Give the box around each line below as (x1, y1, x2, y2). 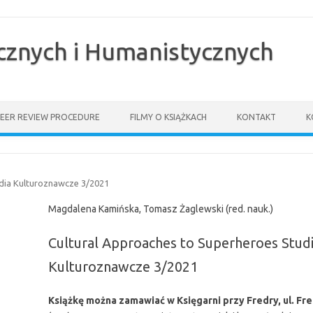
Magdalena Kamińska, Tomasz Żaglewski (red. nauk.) (48, 203, 273, 214)
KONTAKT (237, 112, 276, 122)
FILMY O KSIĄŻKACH (130, 112, 207, 122)
